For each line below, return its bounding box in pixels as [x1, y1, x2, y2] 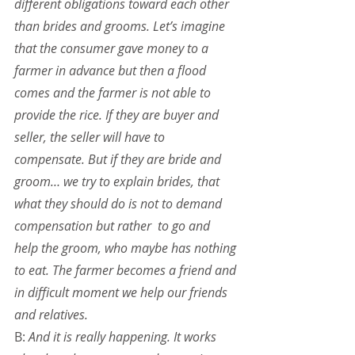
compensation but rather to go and [14, 217, 213, 235]
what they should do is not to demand [14, 195, 225, 213]
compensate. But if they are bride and [14, 151, 224, 169]
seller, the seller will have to [14, 128, 168, 147]
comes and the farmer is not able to [14, 84, 214, 102]
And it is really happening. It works [29, 328, 219, 346]
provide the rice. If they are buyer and [14, 106, 222, 124]
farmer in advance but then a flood [14, 62, 209, 80]
